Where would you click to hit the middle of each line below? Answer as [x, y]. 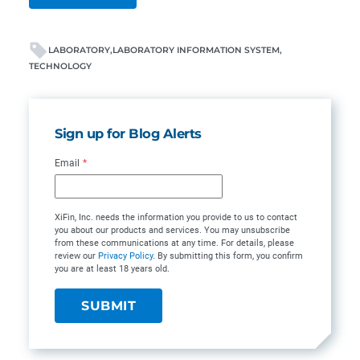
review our [76, 256]
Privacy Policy [125, 256]
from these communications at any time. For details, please [174, 243]
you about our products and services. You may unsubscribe [172, 231]
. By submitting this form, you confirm [228, 256]
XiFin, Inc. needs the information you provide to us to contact [176, 218]
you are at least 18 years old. [112, 269]
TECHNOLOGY [60, 67]
